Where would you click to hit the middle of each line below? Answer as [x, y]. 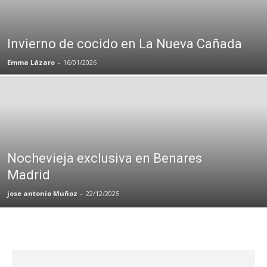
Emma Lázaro [31, 62]
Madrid [29, 175]
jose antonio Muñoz [42, 193]
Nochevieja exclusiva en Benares [105, 158]
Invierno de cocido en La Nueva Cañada [125, 44]
